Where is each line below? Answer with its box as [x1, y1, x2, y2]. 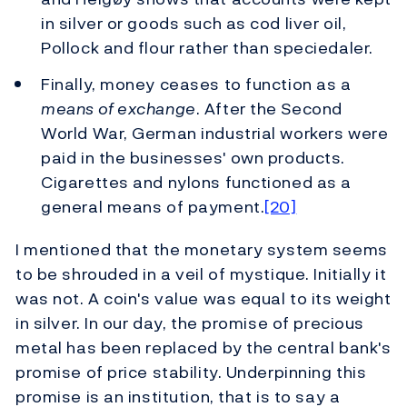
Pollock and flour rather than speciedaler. [41, 35, 373, 60]
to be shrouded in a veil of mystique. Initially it [15, 262, 387, 287]
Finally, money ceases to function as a [41, 72, 352, 97]
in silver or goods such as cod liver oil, [41, 10, 347, 35]
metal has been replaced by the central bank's [15, 335, 392, 361]
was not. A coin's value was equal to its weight [15, 286, 392, 312]
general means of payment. [41, 194, 265, 220]
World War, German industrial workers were [41, 121, 389, 146]
